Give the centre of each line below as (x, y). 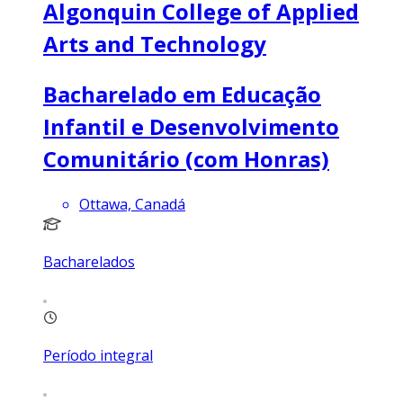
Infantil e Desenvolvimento (191, 126)
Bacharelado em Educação (182, 94)
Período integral (98, 355)
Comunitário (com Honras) (186, 158)
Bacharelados (89, 261)
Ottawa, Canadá (132, 204)
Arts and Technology (155, 43)
